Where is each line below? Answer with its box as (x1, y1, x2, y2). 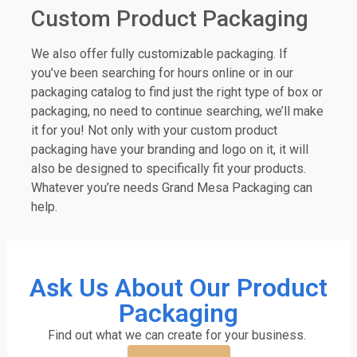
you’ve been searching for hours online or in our (30, 65, 293, 81)
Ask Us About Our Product (29, 273, 328, 304)
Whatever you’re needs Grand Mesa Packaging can (30, 180, 312, 196)
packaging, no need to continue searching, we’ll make (30, 104, 324, 120)
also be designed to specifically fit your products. (30, 161, 306, 177)
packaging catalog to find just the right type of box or (30, 84, 323, 100)
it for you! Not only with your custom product (30, 123, 277, 139)
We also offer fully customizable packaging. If (30, 46, 288, 62)
